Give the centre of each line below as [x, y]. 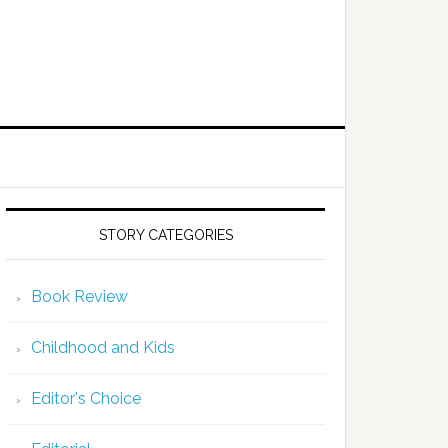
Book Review [79, 296]
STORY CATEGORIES [165, 235]
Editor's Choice [86, 398]
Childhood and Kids [103, 347]
